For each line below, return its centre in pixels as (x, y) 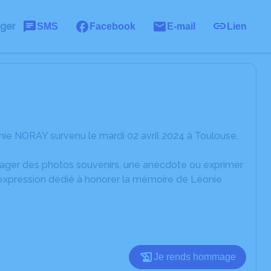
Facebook (113, 26)
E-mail (181, 26)
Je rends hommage (195, 257)
